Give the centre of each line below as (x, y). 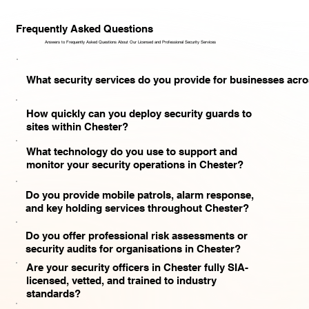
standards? (53, 294)
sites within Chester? (77, 127)
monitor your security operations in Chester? (134, 165)
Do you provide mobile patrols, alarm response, (140, 195)
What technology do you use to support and (131, 152)
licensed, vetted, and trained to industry (121, 281)
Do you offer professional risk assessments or (137, 236)
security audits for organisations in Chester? (133, 249)
